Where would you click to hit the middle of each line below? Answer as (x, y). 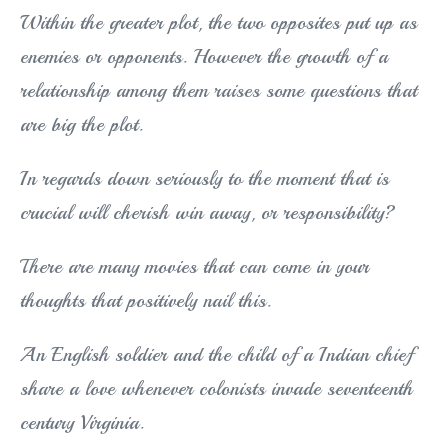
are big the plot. (81, 125)
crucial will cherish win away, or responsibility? (207, 213)
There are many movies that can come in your (194, 267)
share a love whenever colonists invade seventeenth (216, 389)
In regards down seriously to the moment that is (204, 179)
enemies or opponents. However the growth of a (204, 57)
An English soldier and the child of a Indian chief (216, 355)
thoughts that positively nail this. (145, 301)
